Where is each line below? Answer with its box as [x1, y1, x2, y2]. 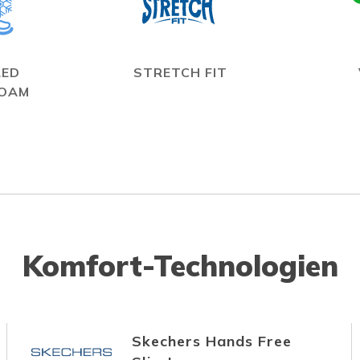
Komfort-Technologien [22, 247, 338, 284]
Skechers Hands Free [132, 331, 292, 350]
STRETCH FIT [133, 63, 227, 80]
